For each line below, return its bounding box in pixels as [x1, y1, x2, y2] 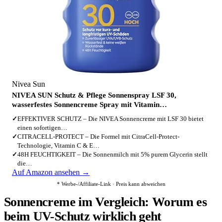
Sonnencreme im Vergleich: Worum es [4, 195, 207, 209]
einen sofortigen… [17, 124, 67, 131]
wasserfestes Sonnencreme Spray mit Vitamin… [12, 101, 167, 109]
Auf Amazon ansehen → [12, 168, 90, 176]
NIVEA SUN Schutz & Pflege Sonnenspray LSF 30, [12, 91, 176, 99]
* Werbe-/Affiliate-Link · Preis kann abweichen [56, 181, 166, 187]
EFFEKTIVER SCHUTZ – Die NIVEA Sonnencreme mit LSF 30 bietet [17, 115, 204, 122]
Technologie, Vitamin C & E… [17, 142, 100, 149]
